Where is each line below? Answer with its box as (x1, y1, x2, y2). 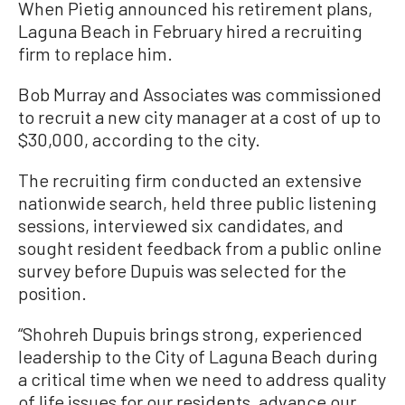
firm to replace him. (18, 42, 173, 64)
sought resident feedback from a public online (18, 236, 381, 259)
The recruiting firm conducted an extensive (18, 168, 362, 191)
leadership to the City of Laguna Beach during (18, 344, 378, 367)
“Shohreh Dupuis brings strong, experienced (18, 322, 363, 344)
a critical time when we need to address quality (18, 367, 386, 390)
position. (18, 281, 87, 304)
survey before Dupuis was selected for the (18, 259, 346, 281)
